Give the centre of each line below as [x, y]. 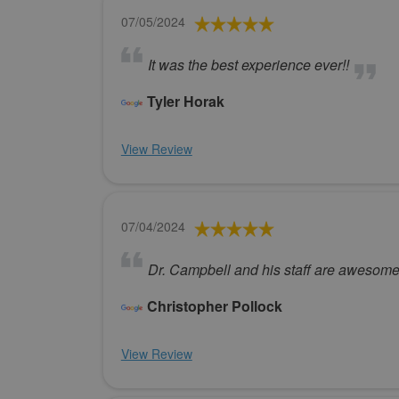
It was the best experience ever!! [248, 65]
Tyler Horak [185, 102]
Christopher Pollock [214, 306]
